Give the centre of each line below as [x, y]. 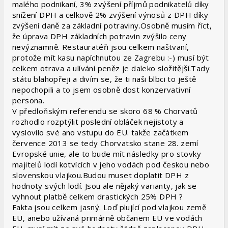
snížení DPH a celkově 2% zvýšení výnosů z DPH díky [110, 15]
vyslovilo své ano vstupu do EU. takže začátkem [101, 132]
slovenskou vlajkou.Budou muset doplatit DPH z [101, 175]
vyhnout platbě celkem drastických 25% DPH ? [98, 196]
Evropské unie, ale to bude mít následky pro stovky [107, 154]
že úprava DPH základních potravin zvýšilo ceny [99, 36]
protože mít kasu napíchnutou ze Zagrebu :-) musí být [111, 58]
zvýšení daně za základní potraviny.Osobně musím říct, [112, 25]
